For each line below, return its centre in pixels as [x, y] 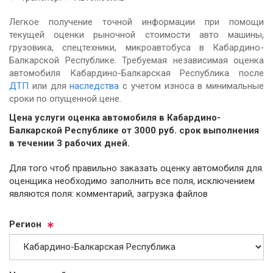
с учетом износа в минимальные [191, 86]
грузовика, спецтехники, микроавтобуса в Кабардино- [136, 47]
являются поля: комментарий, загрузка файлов [108, 193]
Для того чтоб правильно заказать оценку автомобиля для [85, 168]
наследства [94, 86]
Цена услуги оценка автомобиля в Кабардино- [115, 118]
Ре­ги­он [25, 224]
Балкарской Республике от [72, 131]
